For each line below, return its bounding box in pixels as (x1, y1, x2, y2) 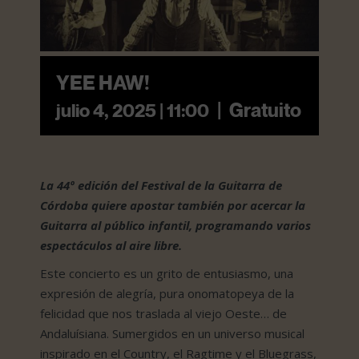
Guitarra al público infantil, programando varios (40, 216, 311, 233)
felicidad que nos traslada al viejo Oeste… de (40, 305, 287, 321)
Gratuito (229, 98, 301, 122)
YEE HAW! (56, 70, 150, 95)
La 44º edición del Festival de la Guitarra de (40, 176, 282, 193)
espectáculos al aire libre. (40, 236, 182, 253)
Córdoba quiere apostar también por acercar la (40, 196, 305, 213)
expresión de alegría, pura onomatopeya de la (40, 284, 294, 301)
